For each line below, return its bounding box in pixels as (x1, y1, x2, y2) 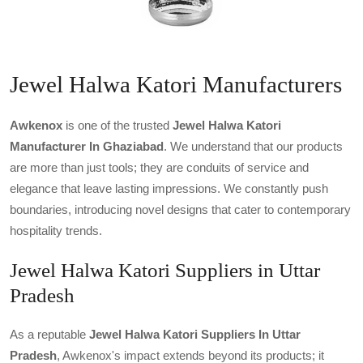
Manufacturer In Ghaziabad (10, 139, 164, 153)
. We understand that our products (164, 139, 343, 153)
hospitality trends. (10, 223, 102, 237)
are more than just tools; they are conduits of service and (10, 160, 309, 174)
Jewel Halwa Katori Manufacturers (10, 70, 342, 97)
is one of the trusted (62, 117, 173, 132)
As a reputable (10, 327, 89, 341)
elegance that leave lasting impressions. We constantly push (10, 181, 328, 195)
